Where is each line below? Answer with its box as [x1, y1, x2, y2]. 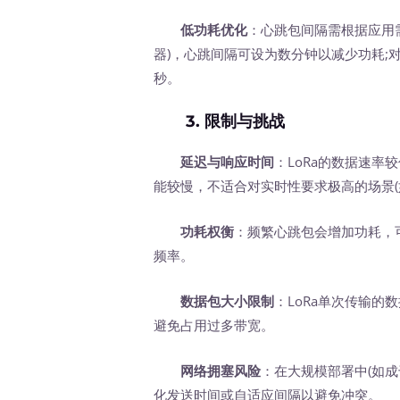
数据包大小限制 [180, 291, 275, 310]
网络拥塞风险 [180, 361, 262, 379]
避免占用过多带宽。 [154, 315, 275, 334]
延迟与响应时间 [180, 152, 275, 171]
